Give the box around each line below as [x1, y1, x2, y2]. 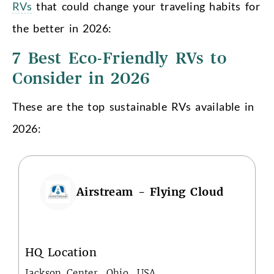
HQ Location [25, 245, 97, 259]
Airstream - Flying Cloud [76, 185, 224, 199]
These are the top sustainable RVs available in [12, 99, 254, 113]
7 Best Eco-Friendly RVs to [12, 50, 227, 67]
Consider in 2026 [12, 70, 150, 87]
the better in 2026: [12, 21, 112, 35]
